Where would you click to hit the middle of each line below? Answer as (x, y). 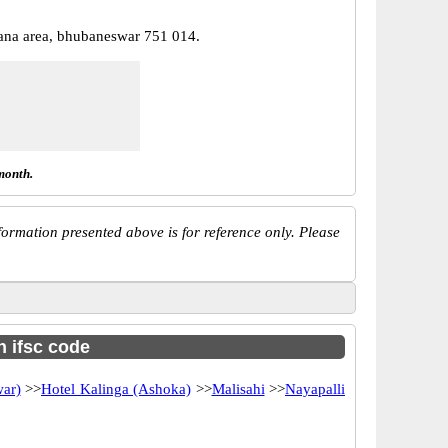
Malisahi (238, 389)
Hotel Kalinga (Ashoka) (116, 389)
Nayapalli (315, 389)
